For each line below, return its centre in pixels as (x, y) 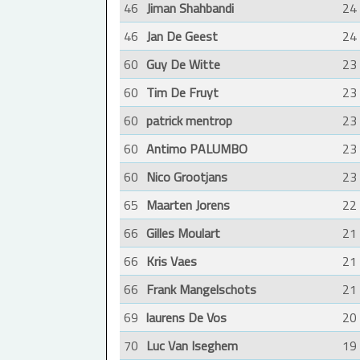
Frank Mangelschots (201, 290)
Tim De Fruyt (182, 93)
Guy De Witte (183, 65)
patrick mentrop (189, 121)
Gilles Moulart (183, 233)
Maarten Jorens (188, 205)
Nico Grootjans (187, 177)
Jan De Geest (182, 37)
